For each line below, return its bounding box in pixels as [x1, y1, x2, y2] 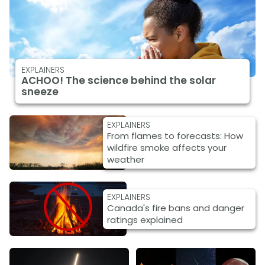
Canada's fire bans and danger [106, 201, 244, 214]
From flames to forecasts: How [106, 129, 243, 142]
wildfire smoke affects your [106, 141, 227, 154]
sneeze [21, 85, 59, 99]
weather [106, 153, 144, 166]
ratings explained [106, 213, 183, 226]
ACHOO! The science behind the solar [21, 73, 216, 88]
